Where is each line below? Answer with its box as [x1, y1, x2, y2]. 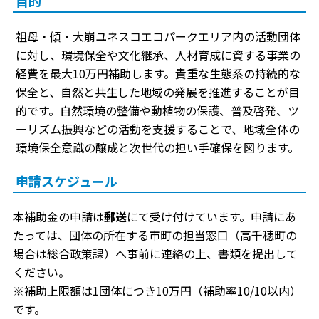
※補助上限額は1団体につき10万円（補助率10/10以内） [13, 282, 301, 300]
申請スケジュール [16, 172, 117, 191]
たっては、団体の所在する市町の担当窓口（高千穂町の [13, 226, 297, 244]
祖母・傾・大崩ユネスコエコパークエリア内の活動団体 [16, 28, 300, 46]
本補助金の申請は [13, 208, 104, 226]
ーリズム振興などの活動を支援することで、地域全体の [16, 120, 300, 138]
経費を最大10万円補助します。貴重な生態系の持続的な [16, 65, 300, 83]
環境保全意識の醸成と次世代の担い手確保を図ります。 [16, 139, 299, 157]
